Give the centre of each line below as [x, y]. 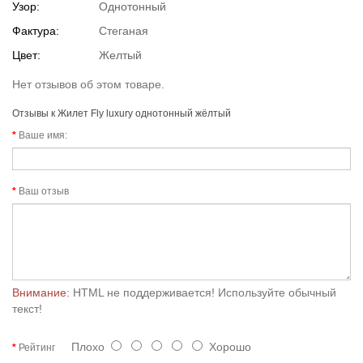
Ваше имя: [43, 135]
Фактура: [36, 30]
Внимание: [41, 292]
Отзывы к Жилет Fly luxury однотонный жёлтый [122, 113]
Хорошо [227, 346]
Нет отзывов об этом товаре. [88, 84]
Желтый [120, 55]
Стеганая [124, 30]
